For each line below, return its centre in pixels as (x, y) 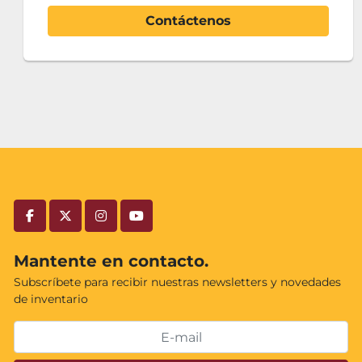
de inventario (51, 299)
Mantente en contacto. (111, 261)
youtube (163, 224)
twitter (86, 224)
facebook (59, 224)
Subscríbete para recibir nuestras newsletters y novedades (177, 282)
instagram (133, 224)
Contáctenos (189, 21)
